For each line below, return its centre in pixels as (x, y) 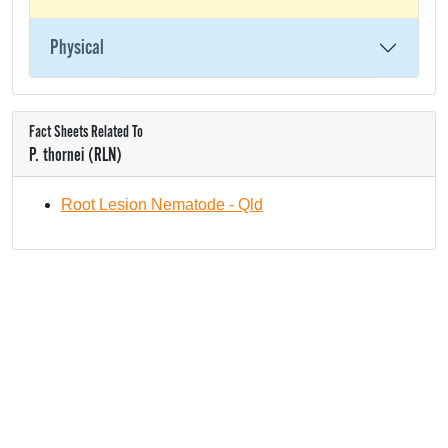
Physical (77, 48)
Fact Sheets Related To (86, 132)
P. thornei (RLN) (75, 156)
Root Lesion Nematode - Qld (162, 204)
